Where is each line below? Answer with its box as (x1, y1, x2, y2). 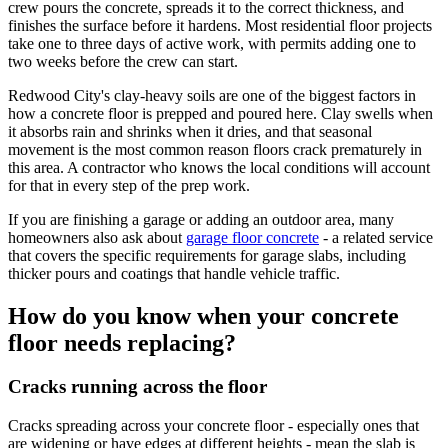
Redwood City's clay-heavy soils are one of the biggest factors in (8, 86, 416, 104)
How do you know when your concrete (8, 302, 399, 329)
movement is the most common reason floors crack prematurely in (8, 140, 422, 158)
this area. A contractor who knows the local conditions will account (8, 158, 430, 176)
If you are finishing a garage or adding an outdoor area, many (8, 210, 394, 228)
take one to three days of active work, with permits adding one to (8, 34, 416, 52)
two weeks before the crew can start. (8, 52, 238, 70)
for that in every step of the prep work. (8, 176, 250, 194)
